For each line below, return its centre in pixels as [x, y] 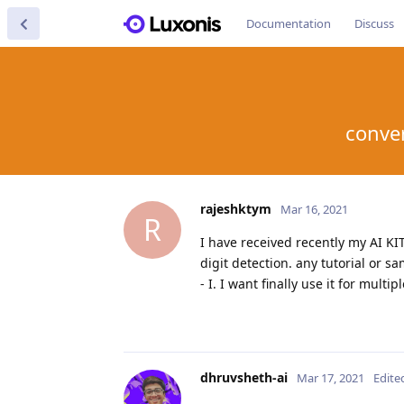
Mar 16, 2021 [314, 209]
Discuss [374, 23]
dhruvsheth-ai [244, 377]
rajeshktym [236, 208]
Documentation [289, 23]
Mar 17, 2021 [331, 377]
